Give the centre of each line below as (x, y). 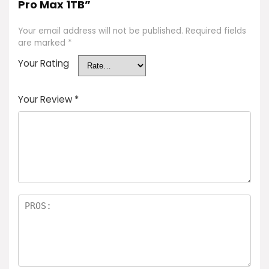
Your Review (46, 99)
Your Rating (44, 63)
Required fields (216, 31)
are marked (43, 43)
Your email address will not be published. (101, 31)
